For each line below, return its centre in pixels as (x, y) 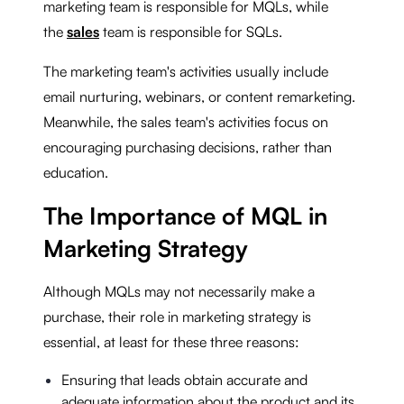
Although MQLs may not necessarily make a (179, 291)
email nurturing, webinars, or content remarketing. (199, 96)
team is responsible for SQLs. (193, 31)
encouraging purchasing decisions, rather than (188, 147)
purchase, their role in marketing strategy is (177, 316)
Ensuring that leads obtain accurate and (184, 379)
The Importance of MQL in (185, 215)
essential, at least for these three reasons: (171, 341)
